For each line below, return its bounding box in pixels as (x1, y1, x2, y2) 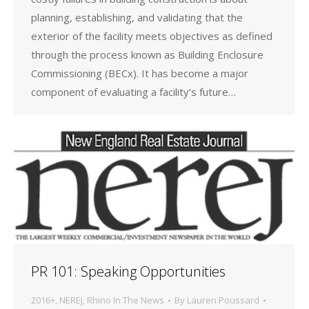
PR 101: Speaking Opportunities (31, 262, 226, 281)
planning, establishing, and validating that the (31, 10, 243, 25)
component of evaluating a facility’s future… (31, 85, 236, 99)
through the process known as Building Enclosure (31, 48, 263, 62)
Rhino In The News (87, 294, 164, 307)
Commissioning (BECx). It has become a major (31, 66, 248, 81)
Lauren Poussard (187, 294, 259, 307)
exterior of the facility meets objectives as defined (31, 29, 272, 43)
